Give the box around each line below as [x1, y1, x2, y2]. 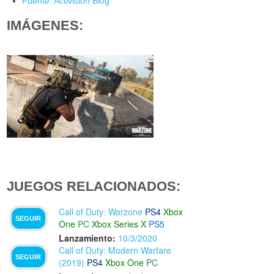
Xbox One [105, 256, 144, 269]
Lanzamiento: [59, 232, 116, 245]
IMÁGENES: [7, 18, 84, 34]
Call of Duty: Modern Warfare [59, 244, 172, 257]
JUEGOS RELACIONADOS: [7, 179, 181, 194]
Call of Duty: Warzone [59, 206, 143, 218]
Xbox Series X [92, 218, 147, 231]
